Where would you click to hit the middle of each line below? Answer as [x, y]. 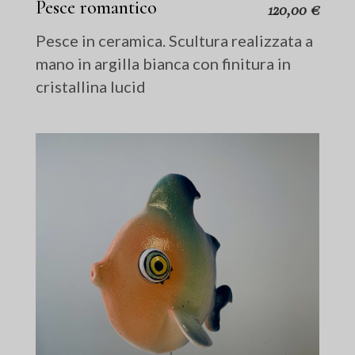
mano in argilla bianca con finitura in [164, 63]
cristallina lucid [91, 86]
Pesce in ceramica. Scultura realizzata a [175, 40]
